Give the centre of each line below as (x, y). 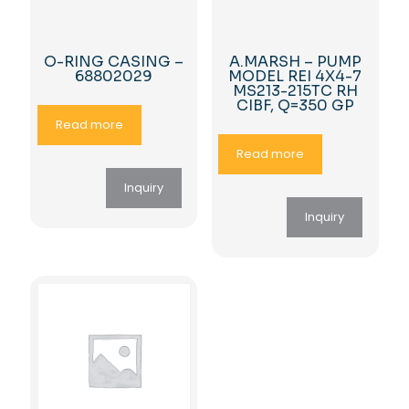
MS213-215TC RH (295, 90)
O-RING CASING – (114, 61)
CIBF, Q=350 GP (295, 105)
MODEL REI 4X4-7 (295, 76)
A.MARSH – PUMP (295, 61)
